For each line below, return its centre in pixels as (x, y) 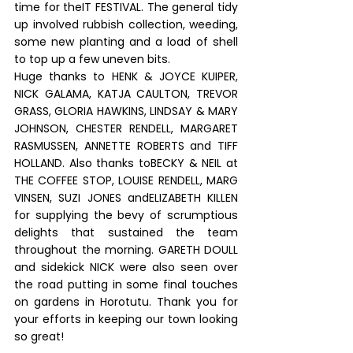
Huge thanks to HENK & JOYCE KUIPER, (126, 76)
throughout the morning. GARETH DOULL (126, 250)
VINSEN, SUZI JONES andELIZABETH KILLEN (126, 198)
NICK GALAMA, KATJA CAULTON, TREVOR (126, 94)
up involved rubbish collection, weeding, (126, 24)
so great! (39, 336)
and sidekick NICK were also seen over (126, 267)
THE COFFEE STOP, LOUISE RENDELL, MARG (126, 180)
